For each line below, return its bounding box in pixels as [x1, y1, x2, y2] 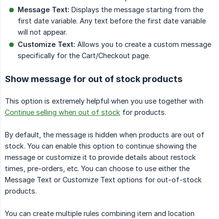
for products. [120, 108, 166, 116]
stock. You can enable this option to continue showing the [5, 141, 197, 150]
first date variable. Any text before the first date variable [18, 16, 206, 25]
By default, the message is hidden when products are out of [5, 130, 204, 139]
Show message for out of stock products [5, 73, 182, 84]
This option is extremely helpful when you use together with [5, 96, 203, 105]
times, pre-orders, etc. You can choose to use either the [5, 164, 190, 173]
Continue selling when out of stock [5, 108, 120, 116]
